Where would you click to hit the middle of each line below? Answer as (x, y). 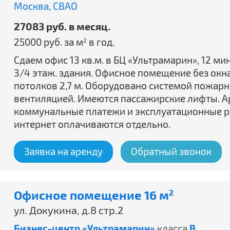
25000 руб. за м (49, 42)
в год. (101, 42)
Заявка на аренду (63, 151)
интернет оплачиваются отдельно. (92, 124)
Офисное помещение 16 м (91, 195)
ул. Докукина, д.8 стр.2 (69, 210)
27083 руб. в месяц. (62, 26)
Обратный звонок (171, 151)
